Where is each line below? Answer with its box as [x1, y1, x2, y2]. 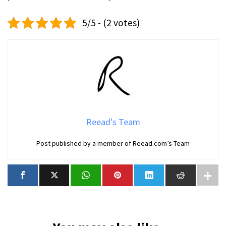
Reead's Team [86, 116, 140, 128]
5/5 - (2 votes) [82, 17, 140, 29]
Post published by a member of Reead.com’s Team [36, 139, 190, 148]
